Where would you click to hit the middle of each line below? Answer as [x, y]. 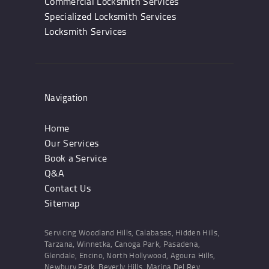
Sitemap [62, 203]
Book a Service [76, 158]
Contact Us [68, 188]
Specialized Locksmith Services [110, 17]
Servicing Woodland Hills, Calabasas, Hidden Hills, [132, 233]
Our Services [72, 143]
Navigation [66, 98]
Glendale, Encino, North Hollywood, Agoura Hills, [130, 255]
